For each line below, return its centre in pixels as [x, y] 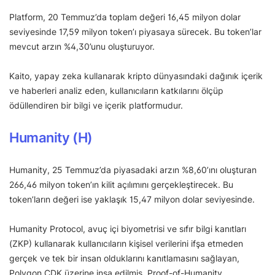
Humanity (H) [51, 137]
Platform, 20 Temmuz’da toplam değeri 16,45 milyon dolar [125, 17]
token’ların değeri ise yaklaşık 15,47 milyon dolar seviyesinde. [133, 199]
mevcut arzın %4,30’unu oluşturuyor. [82, 46]
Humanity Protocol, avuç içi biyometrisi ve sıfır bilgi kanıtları [128, 228]
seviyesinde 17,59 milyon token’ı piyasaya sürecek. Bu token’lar [135, 31]
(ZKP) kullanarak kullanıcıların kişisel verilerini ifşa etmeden [126, 243]
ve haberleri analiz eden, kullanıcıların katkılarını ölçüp [116, 90]
